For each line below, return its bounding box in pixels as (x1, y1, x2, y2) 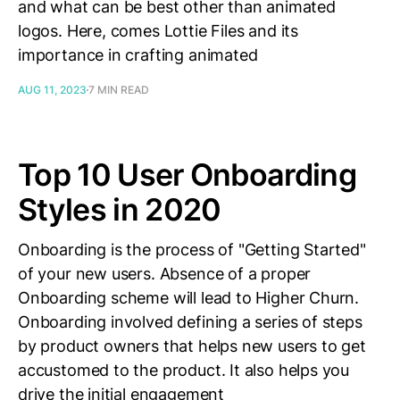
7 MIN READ (88, 83, 149, 96)
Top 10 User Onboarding (18, 156, 357, 193)
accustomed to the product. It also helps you (18, 361, 350, 379)
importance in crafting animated (18, 46, 258, 64)
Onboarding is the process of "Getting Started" (18, 240, 366, 259)
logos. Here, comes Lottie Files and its (18, 21, 298, 40)
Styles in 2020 (18, 191, 221, 228)
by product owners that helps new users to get (18, 337, 366, 355)
